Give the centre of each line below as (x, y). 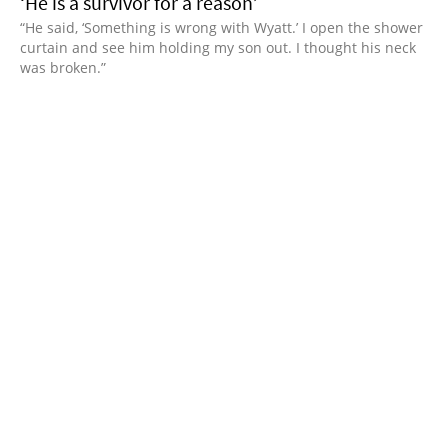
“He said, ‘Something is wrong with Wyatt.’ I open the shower (221, 27)
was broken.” (63, 67)
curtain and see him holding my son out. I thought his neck (218, 47)
